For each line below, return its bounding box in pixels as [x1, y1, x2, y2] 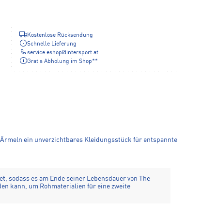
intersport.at [66, 50, 98, 56]
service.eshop [27, 50, 62, 56]
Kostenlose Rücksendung [27, 32, 93, 39]
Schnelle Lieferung [27, 41, 77, 47]
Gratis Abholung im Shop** [27, 59, 98, 65]
